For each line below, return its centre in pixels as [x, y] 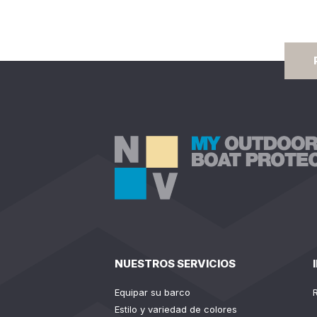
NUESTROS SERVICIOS [175, 264]
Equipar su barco [152, 292]
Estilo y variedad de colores [176, 309]
